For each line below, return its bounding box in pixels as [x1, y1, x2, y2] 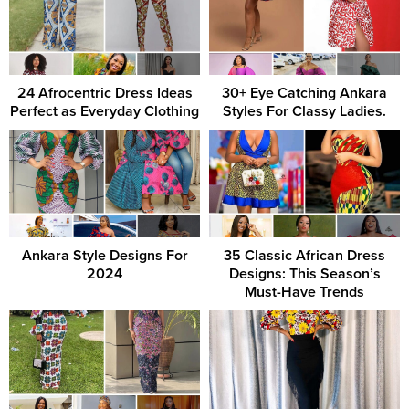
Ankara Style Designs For [21, 246, 188, 265]
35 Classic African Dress [224, 246, 385, 265]
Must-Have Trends [245, 282, 364, 301]
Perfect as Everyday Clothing [10, 102, 199, 121]
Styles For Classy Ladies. [223, 102, 386, 121]
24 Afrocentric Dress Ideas [16, 84, 193, 103]
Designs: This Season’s [228, 264, 381, 283]
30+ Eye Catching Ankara [222, 84, 387, 103]
